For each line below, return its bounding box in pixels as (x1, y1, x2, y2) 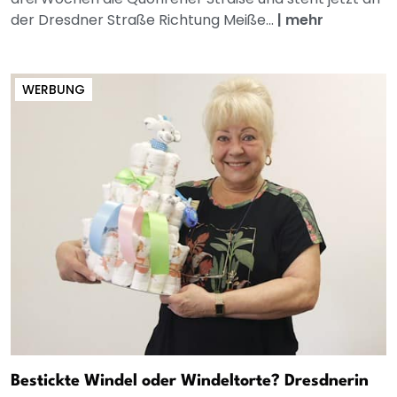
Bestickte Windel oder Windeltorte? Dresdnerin (11, 373, 369, 390)
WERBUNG (22, 81, 85, 99)
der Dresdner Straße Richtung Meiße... (11, 10, 277, 31)
